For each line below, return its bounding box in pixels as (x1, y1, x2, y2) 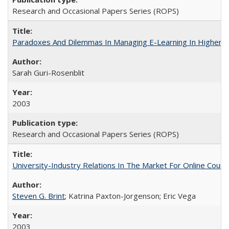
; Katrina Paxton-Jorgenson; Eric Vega (65, 191, 196, 201)
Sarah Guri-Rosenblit (12, 67, 84, 78)
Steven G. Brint (12, 191, 65, 201)
